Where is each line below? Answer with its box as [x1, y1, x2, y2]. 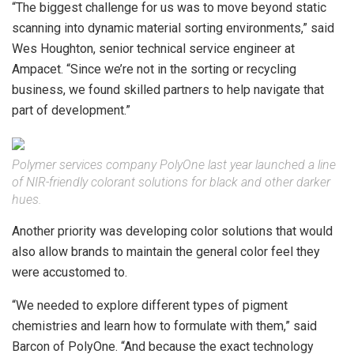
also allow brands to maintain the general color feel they [12, 243, 320, 259]
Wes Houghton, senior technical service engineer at [12, 40, 295, 56]
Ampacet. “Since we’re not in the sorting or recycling [12, 61, 296, 77]
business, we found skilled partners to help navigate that [12, 81, 324, 97]
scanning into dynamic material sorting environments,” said [12, 20, 334, 36]
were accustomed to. [12, 264, 127, 280]
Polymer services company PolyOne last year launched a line [12, 156, 336, 172]
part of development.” [12, 102, 130, 118]
